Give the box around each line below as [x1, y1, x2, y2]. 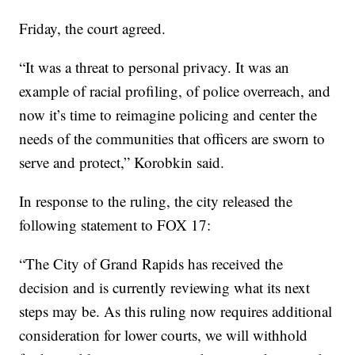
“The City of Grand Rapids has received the [19, 253, 284, 273]
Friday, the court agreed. [19, 17, 166, 38]
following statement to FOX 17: [19, 214, 212, 235]
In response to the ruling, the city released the [19, 190, 293, 211]
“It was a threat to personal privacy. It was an [19, 56, 290, 77]
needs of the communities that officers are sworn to [19, 128, 326, 148]
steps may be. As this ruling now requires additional [19, 300, 333, 321]
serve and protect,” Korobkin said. [19, 151, 225, 172]
